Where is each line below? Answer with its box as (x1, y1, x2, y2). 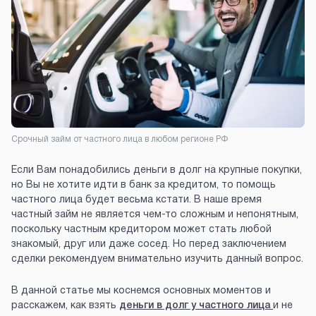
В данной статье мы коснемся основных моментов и (11, 286, 271, 296)
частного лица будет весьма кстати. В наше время (11, 195, 262, 205)
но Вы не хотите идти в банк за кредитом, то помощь (11, 181, 276, 190)
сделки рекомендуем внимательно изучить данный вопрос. (11, 255, 303, 265)
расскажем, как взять (11, 301, 119, 311)
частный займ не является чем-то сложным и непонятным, (11, 210, 298, 220)
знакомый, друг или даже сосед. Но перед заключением (11, 240, 286, 250)
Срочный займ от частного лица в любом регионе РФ (11, 135, 228, 144)
